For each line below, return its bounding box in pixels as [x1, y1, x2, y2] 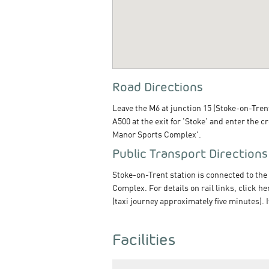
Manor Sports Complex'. [112, 130, 201, 139]
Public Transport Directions [112, 145, 268, 161]
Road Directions [112, 79, 203, 94]
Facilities [112, 229, 175, 249]
